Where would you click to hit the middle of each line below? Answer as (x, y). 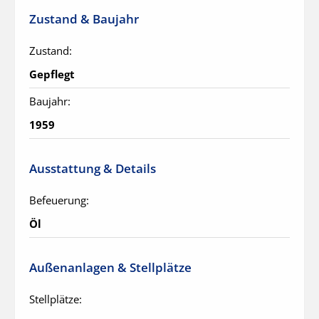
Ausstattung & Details (93, 169)
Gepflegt (52, 74)
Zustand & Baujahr (84, 19)
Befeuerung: (59, 200)
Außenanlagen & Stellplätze (110, 268)
